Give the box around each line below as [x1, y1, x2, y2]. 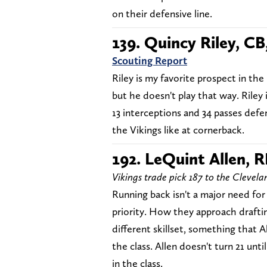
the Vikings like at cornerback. [112, 123, 244, 136]
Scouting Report [112, 54, 187, 67]
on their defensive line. [112, 7, 212, 20]
